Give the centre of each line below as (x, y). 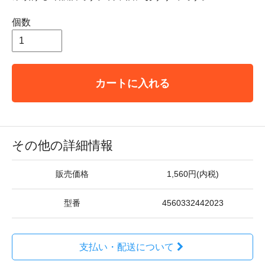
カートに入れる (132, 83)
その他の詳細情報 (62, 145)
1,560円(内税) (193, 174)
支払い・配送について (126, 247)
